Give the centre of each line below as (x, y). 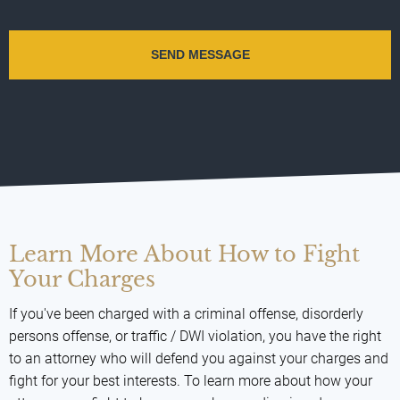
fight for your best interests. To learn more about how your (191, 380)
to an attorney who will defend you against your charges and (199, 358)
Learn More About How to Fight (184, 254)
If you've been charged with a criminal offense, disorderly (186, 313)
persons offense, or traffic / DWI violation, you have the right (195, 336)
